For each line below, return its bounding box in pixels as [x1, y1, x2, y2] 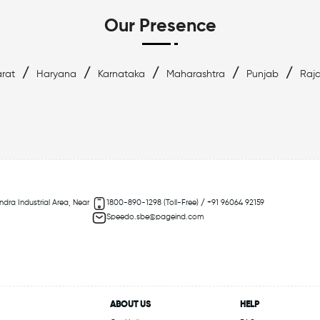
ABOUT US [110, 301, 151, 310]
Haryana [36, 69, 76, 80]
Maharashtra [166, 69, 225, 80]
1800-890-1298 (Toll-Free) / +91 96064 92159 [106, 199, 265, 208]
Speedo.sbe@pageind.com [106, 213, 204, 222]
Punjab [246, 69, 279, 80]
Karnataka [98, 69, 145, 80]
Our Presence [104, 18, 216, 36]
